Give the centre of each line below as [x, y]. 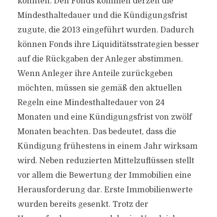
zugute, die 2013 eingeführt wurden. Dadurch [106, 30]
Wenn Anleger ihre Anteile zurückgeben [95, 74]
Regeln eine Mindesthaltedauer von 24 [91, 103]
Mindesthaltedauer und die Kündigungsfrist [102, 15]
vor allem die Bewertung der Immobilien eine [104, 175]
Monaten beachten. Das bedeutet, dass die [97, 132]
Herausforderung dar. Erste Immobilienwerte [105, 190]
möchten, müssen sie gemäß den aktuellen [100, 88]
